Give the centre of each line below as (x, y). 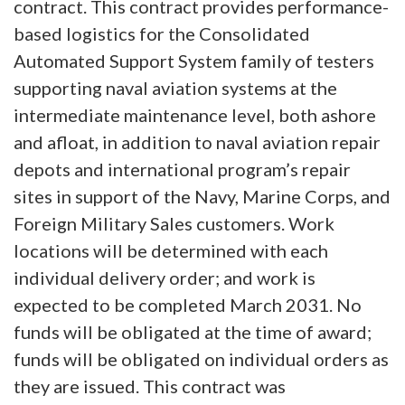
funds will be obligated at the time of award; (193, 331)
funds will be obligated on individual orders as (201, 358)
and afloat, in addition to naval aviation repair (197, 141)
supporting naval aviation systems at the (175, 87)
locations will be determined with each (171, 250)
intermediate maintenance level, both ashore (195, 114)
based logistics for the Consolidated (162, 33)
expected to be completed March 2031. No (188, 304)
